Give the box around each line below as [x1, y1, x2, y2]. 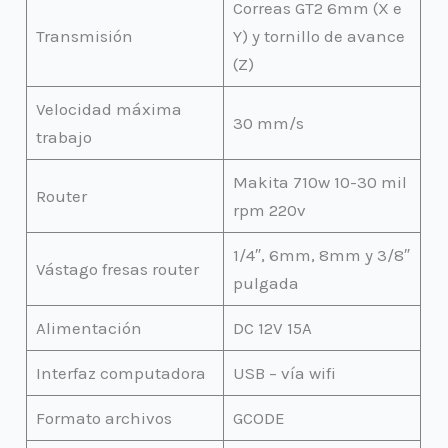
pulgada [232, 273, 299, 294]
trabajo [35, 127, 92, 148]
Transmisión [35, 26, 133, 47]
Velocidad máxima [35, 99, 182, 120]
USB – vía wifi [232, 363, 336, 384]
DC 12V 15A [232, 318, 312, 339]
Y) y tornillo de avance [232, 26, 405, 47]
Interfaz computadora [35, 363, 206, 384]
